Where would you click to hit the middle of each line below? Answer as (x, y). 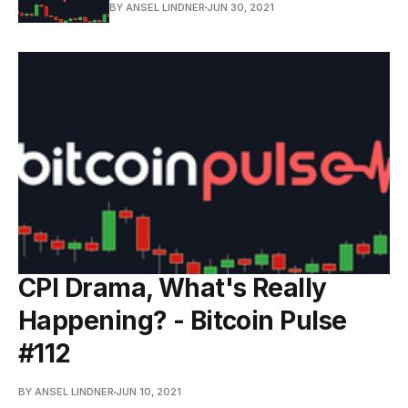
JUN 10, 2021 (148, 392)
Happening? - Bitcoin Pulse (183, 321)
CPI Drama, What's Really (173, 288)
